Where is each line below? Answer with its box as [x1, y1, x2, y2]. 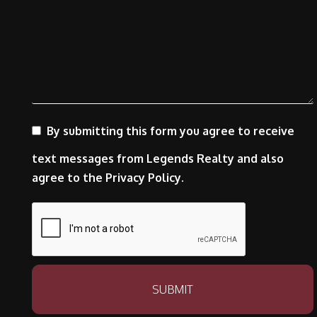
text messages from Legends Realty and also [32, 151, 284, 166]
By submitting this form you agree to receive [47, 124, 294, 138]
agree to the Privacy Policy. [32, 171, 184, 185]
